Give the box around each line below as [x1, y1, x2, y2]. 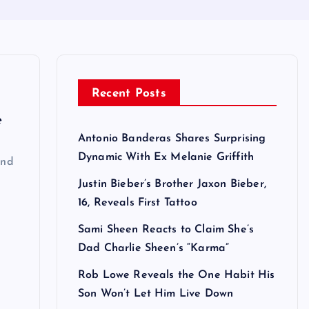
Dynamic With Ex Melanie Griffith [77, 152, 255, 163]
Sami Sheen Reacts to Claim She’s [77, 224, 255, 236]
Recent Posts [91, 88, 166, 100]
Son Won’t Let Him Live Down [77, 288, 234, 300]
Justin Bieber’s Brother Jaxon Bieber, [77, 179, 266, 190]
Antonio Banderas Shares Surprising [77, 133, 266, 145]
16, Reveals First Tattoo [77, 197, 197, 209]
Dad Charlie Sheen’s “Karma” [77, 243, 230, 255]
